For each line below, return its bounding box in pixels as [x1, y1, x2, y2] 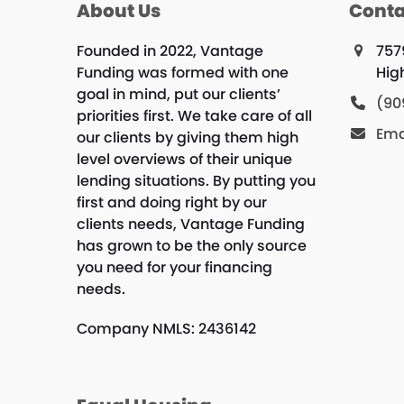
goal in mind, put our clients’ [76, 84, 280, 106]
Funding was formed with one [76, 62, 289, 84]
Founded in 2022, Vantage [76, 41, 263, 62]
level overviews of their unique [76, 149, 292, 170]
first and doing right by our [76, 192, 267, 214]
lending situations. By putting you [76, 170, 316, 192]
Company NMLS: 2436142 [76, 318, 256, 340]
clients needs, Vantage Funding [76, 214, 305, 235]
